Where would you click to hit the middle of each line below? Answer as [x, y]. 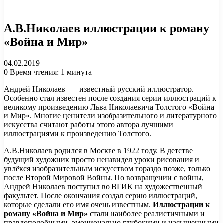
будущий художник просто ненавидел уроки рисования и [102, 159]
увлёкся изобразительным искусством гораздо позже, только [107, 168]
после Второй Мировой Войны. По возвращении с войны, [104, 177]
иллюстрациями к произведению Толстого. [78, 133]
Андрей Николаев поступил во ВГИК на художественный [103, 186]
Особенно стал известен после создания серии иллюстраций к [110, 98]
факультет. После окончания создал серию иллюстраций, [101, 195]
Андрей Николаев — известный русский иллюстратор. [99, 89]
